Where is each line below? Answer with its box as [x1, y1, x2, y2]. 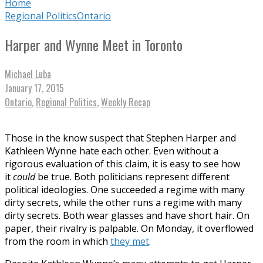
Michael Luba [5, 66, 51, 81]
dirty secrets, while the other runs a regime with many [5, 195, 242, 209]
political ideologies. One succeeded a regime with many [5, 183, 245, 196]
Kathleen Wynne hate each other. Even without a [5, 144, 218, 157]
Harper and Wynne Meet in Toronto [5, 33, 183, 55]
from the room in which [5, 234, 110, 248]
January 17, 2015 [5, 80, 64, 95]
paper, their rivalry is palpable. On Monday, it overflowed [5, 221, 254, 235]
